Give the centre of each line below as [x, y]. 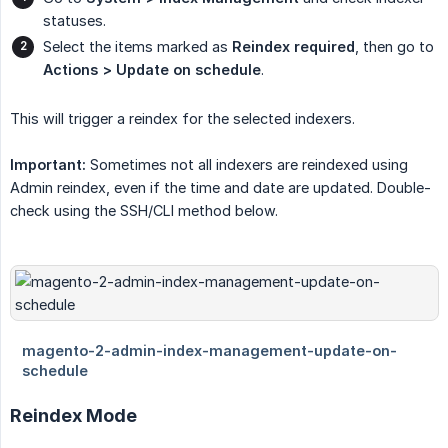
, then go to [394, 47]
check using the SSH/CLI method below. [144, 211]
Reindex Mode [73, 416]
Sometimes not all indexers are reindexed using [247, 165]
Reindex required [293, 47]
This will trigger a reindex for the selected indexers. [182, 119]
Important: [48, 165]
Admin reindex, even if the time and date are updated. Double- [220, 188]
